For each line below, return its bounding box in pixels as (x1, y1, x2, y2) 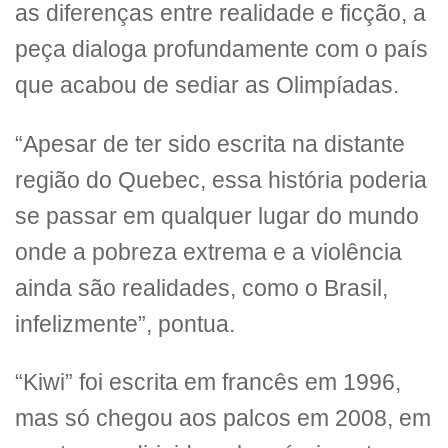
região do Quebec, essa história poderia (15, 167, 427, 193)
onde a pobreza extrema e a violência (15, 239, 402, 265)
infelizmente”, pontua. (15, 311, 235, 337)
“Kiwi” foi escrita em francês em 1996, (15, 370, 401, 396)
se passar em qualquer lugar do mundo (15, 203, 419, 229)
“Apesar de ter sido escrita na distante (15, 131, 405, 157)
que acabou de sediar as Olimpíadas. (15, 73, 399, 99)
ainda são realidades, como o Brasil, (15, 275, 388, 301)
